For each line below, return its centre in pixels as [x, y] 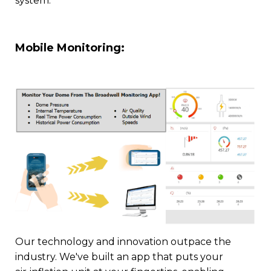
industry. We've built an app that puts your [119, 256]
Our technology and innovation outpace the [123, 241]
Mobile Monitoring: [70, 47]
